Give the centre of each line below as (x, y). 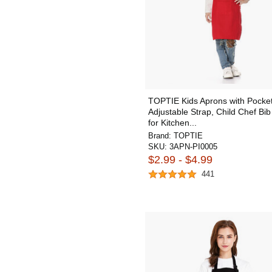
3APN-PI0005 (193, 146)
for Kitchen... (172, 122)
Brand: (161, 135)
